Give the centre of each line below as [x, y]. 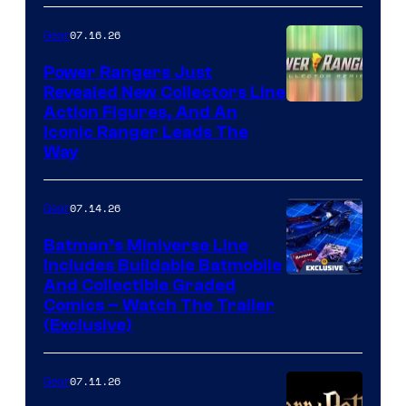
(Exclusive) [88, 325]
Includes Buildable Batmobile [163, 265]
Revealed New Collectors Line [164, 92]
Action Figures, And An [140, 112]
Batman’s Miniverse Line [146, 245]
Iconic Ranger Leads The [146, 132]
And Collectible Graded [140, 285]
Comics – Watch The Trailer [159, 305]
